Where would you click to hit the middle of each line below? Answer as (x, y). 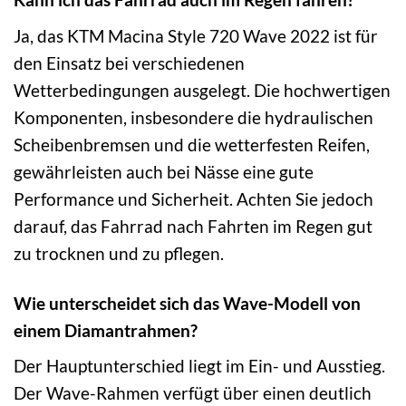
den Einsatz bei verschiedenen (129, 63)
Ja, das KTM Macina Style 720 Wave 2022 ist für (196, 35)
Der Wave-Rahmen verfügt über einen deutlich (193, 393)
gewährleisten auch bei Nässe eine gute (164, 171)
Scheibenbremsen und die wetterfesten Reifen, (192, 144)
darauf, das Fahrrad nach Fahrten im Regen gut (193, 226)
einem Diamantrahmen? (106, 330)
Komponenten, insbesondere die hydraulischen (193, 117)
